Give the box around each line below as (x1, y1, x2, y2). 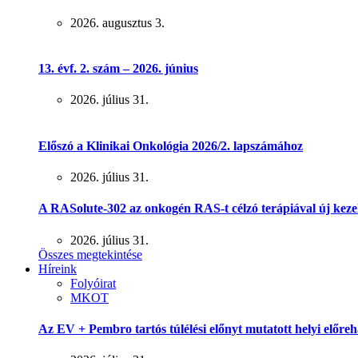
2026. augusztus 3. (70, 15, 165, 30)
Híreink (38, 261, 77, 276)
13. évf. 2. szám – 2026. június (38, 62, 198, 76)
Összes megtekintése (38, 247, 142, 261)
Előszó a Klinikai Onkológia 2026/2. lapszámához (38, 138, 303, 153)
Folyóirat (70, 276, 116, 290)
